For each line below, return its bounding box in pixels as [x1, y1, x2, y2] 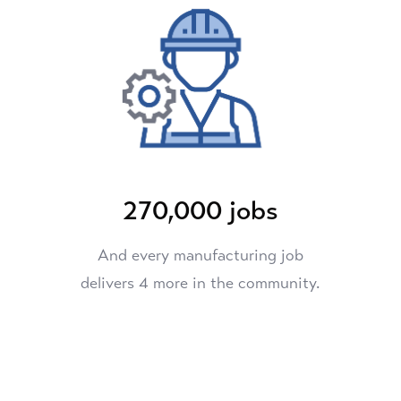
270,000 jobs [122, 194, 278, 227]
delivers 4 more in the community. [81, 273, 320, 294]
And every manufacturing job [97, 245, 303, 266]
